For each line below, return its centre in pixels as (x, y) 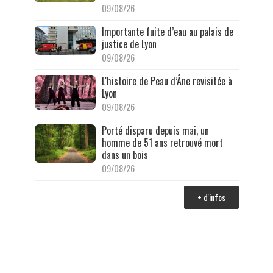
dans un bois (125, 155)
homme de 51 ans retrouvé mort (162, 143)
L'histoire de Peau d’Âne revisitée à (167, 81)
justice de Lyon (129, 44)
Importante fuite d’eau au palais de (167, 32)
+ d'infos (211, 197)
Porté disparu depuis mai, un (155, 131)
